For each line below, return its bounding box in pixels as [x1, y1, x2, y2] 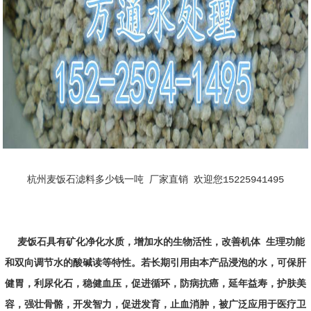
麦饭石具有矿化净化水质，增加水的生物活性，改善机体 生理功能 [17, 237, 305, 249]
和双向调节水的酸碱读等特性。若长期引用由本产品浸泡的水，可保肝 [4, 258, 306, 269]
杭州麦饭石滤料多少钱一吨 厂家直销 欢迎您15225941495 [26, 174, 284, 186]
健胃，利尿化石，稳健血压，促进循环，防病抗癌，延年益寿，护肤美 [4, 278, 306, 290]
